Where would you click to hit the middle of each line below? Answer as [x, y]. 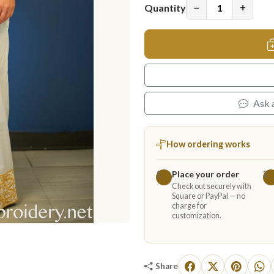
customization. [197, 216]
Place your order [206, 174]
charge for [189, 206]
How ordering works [208, 144]
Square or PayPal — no [209, 196]
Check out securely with [212, 186]
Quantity [165, 8]
